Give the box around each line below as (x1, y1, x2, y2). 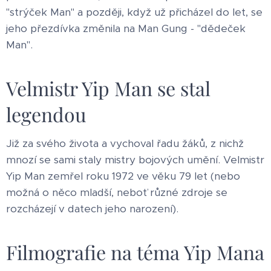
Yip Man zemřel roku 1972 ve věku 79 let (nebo (6, 169, 240, 183)
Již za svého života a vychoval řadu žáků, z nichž (6, 136, 244, 150)
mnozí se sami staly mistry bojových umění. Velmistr (6, 152, 264, 166)
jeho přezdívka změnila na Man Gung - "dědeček (6, 21, 246, 35)
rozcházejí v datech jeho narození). (6, 201, 178, 215)
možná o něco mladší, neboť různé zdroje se (6, 185, 227, 199)
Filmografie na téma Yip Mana (6, 238, 264, 265)
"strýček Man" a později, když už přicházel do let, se (6, 5, 263, 19)
